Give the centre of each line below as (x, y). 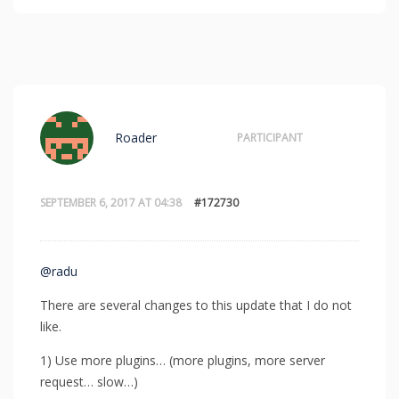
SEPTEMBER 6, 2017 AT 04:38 (111, 202)
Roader (136, 137)
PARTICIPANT (270, 137)
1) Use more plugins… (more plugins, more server (183, 360)
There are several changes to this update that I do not (196, 305)
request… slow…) (89, 381)
